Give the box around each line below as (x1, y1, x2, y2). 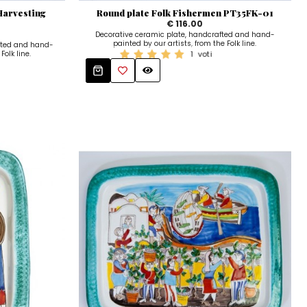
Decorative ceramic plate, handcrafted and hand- (95, 29, 275, 40)
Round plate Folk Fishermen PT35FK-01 (96, 6, 273, 19)
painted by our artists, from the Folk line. (113, 38, 257, 49)
